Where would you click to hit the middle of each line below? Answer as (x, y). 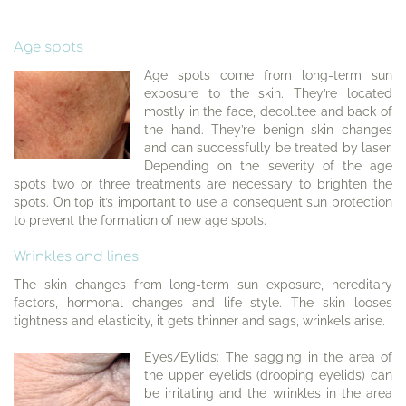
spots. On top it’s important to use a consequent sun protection (203, 202)
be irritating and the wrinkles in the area (268, 393)
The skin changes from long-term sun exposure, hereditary (203, 285)
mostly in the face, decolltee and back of (268, 111)
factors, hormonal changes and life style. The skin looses (203, 303)
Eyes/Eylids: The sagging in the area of (268, 357)
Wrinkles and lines (76, 257)
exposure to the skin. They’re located (268, 93)
